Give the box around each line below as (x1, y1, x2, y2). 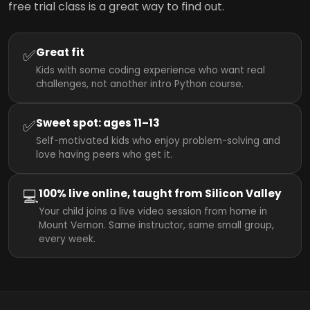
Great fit (36, 45, 84, 60)
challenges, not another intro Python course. (36, 77, 244, 91)
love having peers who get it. (36, 148, 172, 162)
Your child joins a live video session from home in (39, 205, 267, 219)
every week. (39, 232, 95, 246)
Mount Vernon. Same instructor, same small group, (39, 219, 274, 232)
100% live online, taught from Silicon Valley (39, 186, 282, 201)
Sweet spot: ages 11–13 (36, 116, 160, 131)
